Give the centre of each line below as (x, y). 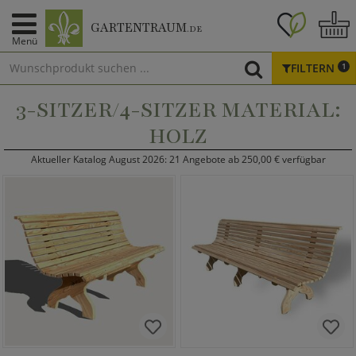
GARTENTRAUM (139, 28)
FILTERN (314, 68)
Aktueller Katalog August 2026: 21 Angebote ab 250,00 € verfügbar (178, 159)
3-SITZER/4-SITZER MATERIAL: (178, 110)
